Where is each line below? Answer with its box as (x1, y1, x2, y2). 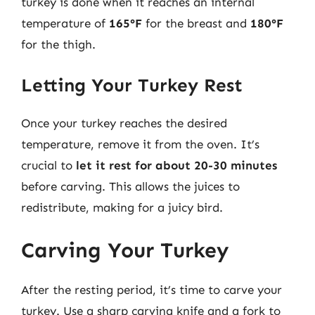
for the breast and (142, 16, 250, 30)
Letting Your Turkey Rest (21, 74, 243, 96)
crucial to (21, 157, 76, 172)
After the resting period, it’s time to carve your (21, 283, 282, 297)
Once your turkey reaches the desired (21, 115, 227, 130)
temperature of (21, 16, 109, 30)
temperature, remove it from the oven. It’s (21, 136, 259, 151)
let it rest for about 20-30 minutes (76, 157, 277, 172)
